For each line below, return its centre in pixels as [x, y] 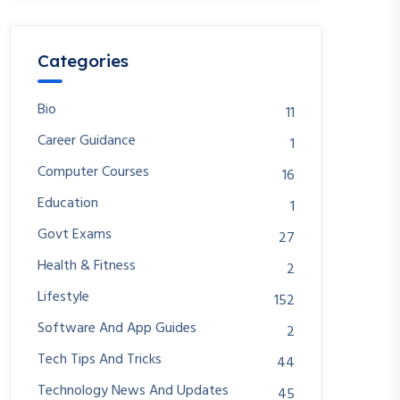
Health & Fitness [87, 266]
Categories [83, 61]
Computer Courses [93, 172]
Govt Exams [75, 235]
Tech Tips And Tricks [100, 360]
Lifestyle [63, 297]
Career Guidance [87, 141]
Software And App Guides [117, 329]
